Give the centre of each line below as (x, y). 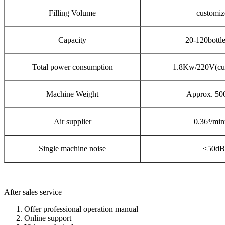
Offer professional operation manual (81, 209)
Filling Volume (72, 13)
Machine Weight (72, 94)
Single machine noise (72, 148)
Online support (48, 218)
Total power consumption (72, 67)
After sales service (33, 192)
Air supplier (72, 121)
